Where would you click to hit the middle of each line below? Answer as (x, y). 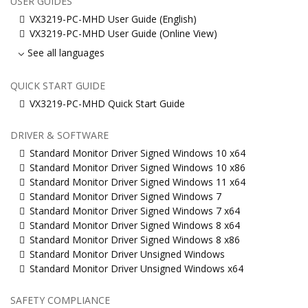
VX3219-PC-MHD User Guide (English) (113, 19)
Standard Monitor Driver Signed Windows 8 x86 (135, 239)
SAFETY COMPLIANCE (60, 300)
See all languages (66, 52)
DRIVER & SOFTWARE (59, 135)
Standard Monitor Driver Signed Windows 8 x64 (135, 225)
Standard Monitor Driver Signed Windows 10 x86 (137, 167)
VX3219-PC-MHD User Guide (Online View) (123, 33)
